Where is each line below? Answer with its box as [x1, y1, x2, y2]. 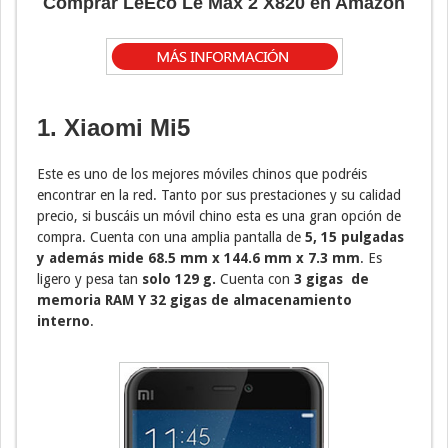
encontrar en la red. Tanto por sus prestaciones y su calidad [37, 186, 401, 203]
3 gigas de [290, 270, 369, 287]
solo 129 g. [142, 270, 216, 287]
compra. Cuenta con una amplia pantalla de [37, 228, 301, 245]
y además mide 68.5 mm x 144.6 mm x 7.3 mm [37, 249, 360, 266]
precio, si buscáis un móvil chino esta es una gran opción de [37, 207, 401, 224]
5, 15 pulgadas [301, 228, 404, 245]
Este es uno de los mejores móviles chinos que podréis [37, 165, 367, 182]
